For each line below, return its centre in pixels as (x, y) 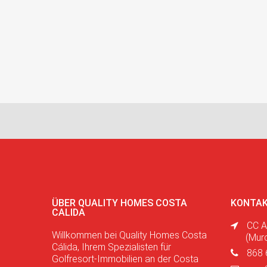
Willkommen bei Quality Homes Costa (129, 235)
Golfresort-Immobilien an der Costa (125, 259)
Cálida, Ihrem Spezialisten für (111, 247)
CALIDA (69, 213)
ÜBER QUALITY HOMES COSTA (119, 203)
